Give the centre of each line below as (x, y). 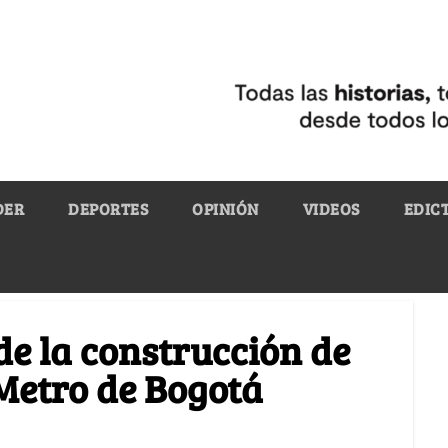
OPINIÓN (225, 208)
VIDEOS (331, 208)
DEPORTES (108, 208)
